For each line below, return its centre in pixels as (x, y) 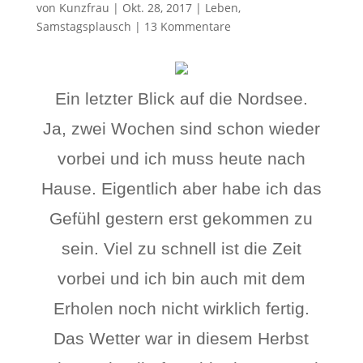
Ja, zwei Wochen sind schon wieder (181, 128)
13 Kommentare (187, 26)
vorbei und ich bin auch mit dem (181, 278)
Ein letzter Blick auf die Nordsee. (181, 98)
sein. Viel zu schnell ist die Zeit (181, 248)
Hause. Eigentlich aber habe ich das (181, 188)
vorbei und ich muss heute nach (181, 158)
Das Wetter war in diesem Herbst (181, 338)
